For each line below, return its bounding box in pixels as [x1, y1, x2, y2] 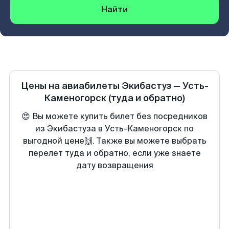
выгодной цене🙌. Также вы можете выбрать [22, 135, 207, 146]
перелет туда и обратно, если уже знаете [28, 148, 201, 158]
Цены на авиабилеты [20, 80, 122, 92]
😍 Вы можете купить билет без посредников [21, 111, 208, 122]
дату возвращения [76, 160, 153, 171]
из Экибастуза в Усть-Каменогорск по [35, 123, 194, 134]
